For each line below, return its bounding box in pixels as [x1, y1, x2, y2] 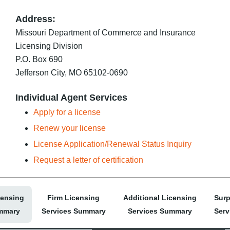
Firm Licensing [47, 194, 100, 202]
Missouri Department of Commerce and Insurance [15, 28, 196, 37]
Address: [15, 14, 55, 24]
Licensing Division [15, 42, 83, 50]
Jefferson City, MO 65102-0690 [15, 68, 128, 77]
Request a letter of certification [33, 156, 143, 164]
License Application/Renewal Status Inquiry [33, 140, 191, 148]
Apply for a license [33, 108, 101, 117]
